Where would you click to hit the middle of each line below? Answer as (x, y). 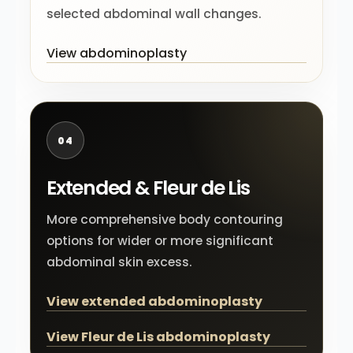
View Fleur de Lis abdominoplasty (158, 337)
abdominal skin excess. (119, 262)
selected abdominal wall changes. (154, 14)
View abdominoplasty (117, 53)
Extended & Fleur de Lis (148, 188)
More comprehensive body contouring (165, 219)
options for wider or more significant (160, 241)
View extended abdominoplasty (154, 301)
